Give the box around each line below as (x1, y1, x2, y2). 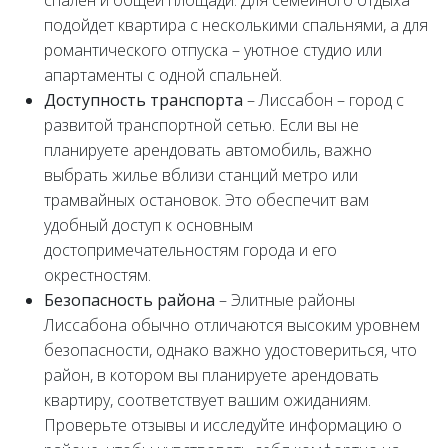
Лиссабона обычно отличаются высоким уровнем (44, 314, 420, 337)
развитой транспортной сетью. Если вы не (44, 114, 359, 137)
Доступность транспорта (44, 89, 243, 112)
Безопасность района (44, 289, 215, 312)
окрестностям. (44, 264, 151, 287)
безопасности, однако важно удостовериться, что (44, 339, 417, 362)
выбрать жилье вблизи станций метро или (44, 164, 358, 187)
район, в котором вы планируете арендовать (44, 364, 379, 387)
